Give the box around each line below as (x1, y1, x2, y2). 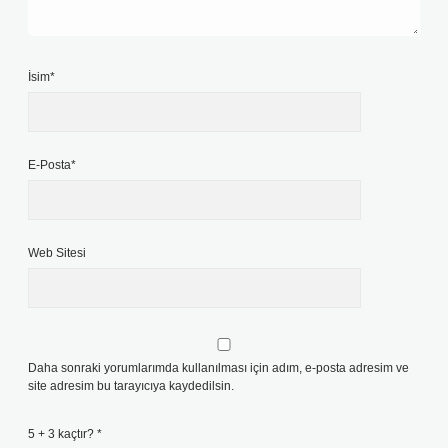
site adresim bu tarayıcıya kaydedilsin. (28, 379, 234, 393)
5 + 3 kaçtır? (28, 427, 97, 441)
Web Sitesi (28, 246, 86, 260)
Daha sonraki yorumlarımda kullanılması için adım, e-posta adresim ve (28, 361, 409, 375)
